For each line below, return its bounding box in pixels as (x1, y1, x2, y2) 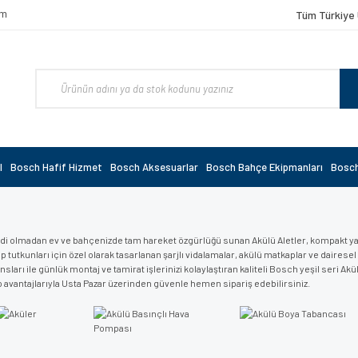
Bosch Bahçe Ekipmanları (206, 161, 323, 173)
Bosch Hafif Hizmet (10, 161, 102, 173)
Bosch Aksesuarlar (110, 161, 198, 173)
